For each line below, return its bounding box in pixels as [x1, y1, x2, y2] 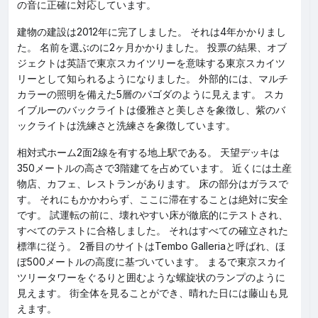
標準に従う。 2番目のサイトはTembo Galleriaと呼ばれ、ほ [17, 240, 285, 252]
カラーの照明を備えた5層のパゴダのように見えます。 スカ [17, 88, 284, 100]
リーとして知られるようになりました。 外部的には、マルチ [17, 72, 288, 84]
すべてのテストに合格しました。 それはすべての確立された [17, 224, 288, 236]
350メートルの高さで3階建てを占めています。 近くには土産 [17, 162, 292, 174]
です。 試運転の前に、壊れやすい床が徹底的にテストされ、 [17, 209, 288, 221]
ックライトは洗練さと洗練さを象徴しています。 [17, 119, 236, 131]
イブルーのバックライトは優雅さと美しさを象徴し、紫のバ [17, 104, 285, 116]
